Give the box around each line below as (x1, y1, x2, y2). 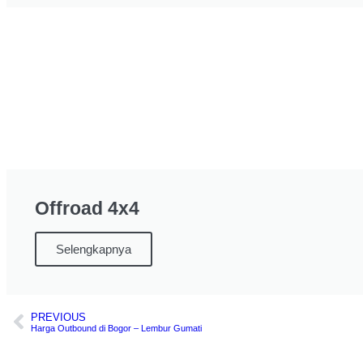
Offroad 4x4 (35, 198, 139, 220)
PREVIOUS (31, 310, 86, 323)
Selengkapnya (56, 242, 131, 257)
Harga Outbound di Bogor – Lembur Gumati (31, 322, 202, 333)
